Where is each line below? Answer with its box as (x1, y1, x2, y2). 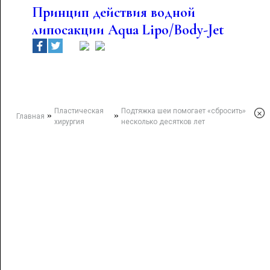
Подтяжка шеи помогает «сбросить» (121, 107, 246, 115)
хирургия (54, 118, 84, 126)
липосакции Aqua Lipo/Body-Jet (31, 21, 224, 39)
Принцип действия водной (31, 4, 195, 21)
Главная (16, 112, 45, 121)
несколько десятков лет (121, 118, 206, 126)
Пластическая (54, 107, 104, 115)
